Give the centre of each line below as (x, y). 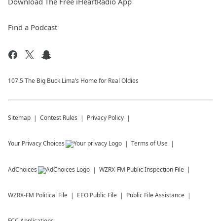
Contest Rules (59, 118)
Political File (52, 195)
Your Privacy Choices (36, 143)
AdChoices (22, 169)
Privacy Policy (105, 118)
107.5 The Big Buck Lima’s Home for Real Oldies (73, 81)
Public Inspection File (155, 169)
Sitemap (19, 118)
